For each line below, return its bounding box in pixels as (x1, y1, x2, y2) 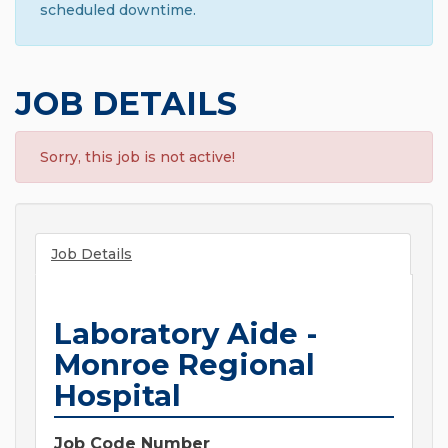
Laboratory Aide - (54, 316, 317, 352)
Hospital (54, 378, 181, 414)
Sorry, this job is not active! (40, 148, 235, 167)
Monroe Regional (54, 347, 315, 383)
